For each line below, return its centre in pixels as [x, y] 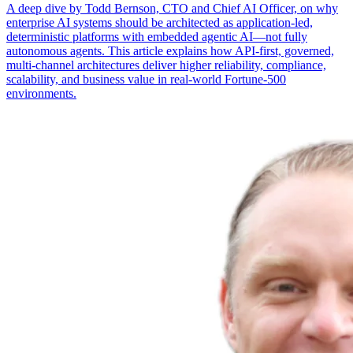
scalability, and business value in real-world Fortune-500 [146, 79]
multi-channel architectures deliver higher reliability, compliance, [166, 65]
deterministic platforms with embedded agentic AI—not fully [157, 36]
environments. [41, 93]
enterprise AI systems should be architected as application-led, [160, 22]
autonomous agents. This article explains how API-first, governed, [170, 50]
